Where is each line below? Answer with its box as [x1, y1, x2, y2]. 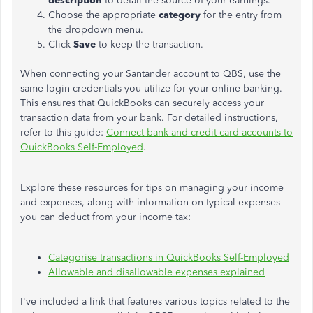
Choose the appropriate [48, 9, 159, 21]
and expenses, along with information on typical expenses [20, 196, 280, 208]
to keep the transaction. [99, 38, 203, 50]
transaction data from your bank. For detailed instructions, [20, 112, 278, 124]
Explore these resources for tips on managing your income [20, 182, 284, 194]
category [159, 9, 201, 21]
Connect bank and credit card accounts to [106, 126, 293, 138]
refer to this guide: [20, 126, 106, 138]
